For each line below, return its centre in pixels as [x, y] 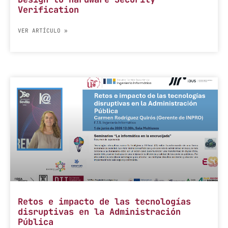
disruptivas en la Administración [99, 211]
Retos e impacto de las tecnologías [104, 201]
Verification [48, 9]
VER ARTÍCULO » [43, 30]
